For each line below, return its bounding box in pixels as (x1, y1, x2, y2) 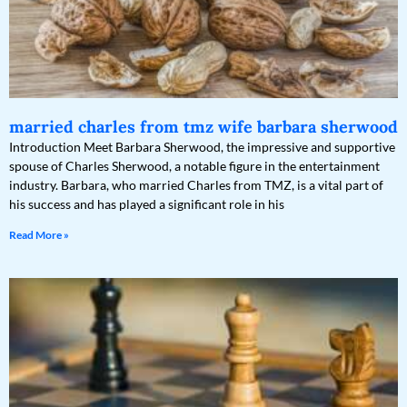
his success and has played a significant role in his (9, 196, 284, 213)
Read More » (9, 228, 69, 243)
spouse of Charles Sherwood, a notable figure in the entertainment (9, 158, 380, 174)
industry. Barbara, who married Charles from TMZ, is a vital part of (9, 177, 383, 194)
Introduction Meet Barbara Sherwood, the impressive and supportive (9, 139, 395, 155)
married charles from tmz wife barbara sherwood (9, 116, 398, 138)
